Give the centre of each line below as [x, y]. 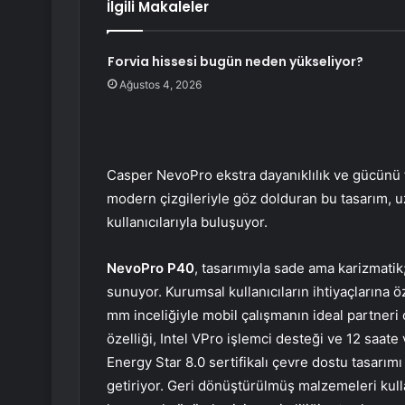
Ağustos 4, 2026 [160, 84]
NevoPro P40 [151, 268]
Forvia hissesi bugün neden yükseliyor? [235, 61]
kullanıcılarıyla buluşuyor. [187, 221]
